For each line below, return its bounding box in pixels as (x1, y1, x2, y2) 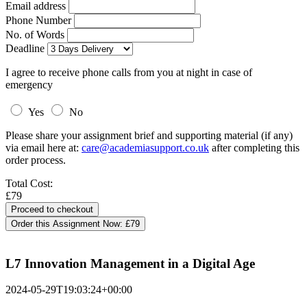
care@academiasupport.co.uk (82, 142, 209, 153)
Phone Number (5, 14, 74, 26)
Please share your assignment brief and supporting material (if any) (5, 130, 293, 141)
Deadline (5, 42, 45, 54)
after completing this (209, 142, 299, 153)
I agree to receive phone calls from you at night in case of (5, 66, 252, 78)
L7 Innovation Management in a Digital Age (5, 256, 255, 271)
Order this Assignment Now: (11, 219, 125, 229)
